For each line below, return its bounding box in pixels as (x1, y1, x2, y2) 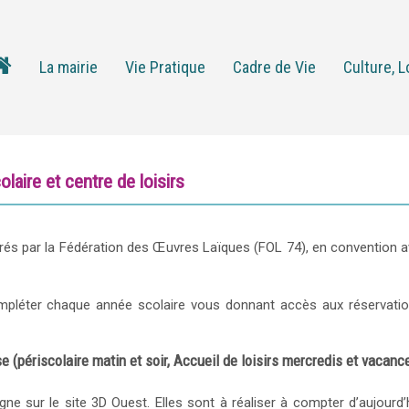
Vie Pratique (125, 58, 205, 77)
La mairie (39, 58, 98, 77)
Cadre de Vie (233, 58, 316, 77)
